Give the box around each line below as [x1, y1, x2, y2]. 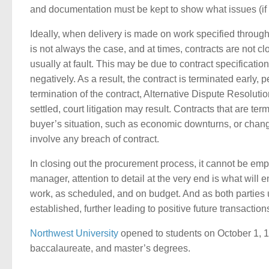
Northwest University [30, 228, 118, 238]
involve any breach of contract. [30, 134, 159, 145]
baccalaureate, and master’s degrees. [30, 243, 190, 253]
